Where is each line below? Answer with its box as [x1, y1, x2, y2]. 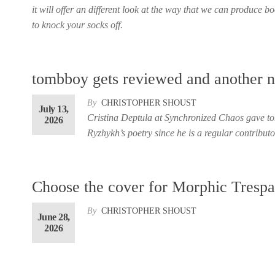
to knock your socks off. [32, 19, 123, 30]
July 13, [38, 103, 69, 114]
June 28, [37, 211, 70, 222]
